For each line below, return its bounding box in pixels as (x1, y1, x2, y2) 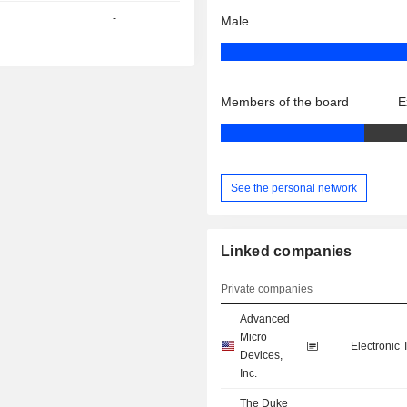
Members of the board (221, 94, 350, 110)
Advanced (240, 313, 291, 326)
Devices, (240, 349, 283, 362)
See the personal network (231, 181, 358, 194)
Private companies (221, 283, 313, 296)
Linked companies (221, 243, 352, 260)
